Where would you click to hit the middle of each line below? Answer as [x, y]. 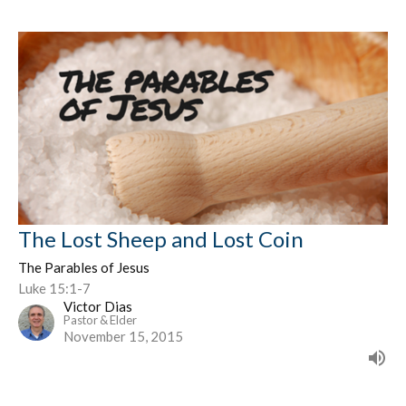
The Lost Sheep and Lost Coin [161, 238]
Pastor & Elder [100, 319]
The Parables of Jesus [84, 267]
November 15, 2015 [123, 336]
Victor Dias [98, 306]
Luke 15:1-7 [54, 288]
